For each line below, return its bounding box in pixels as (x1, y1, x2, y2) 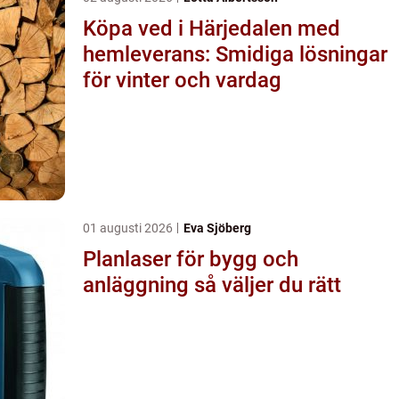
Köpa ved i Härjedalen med (83, 15, 340, 41)
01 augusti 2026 (83, 220, 175, 235)
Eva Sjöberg (183, 220, 251, 235)
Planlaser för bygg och (83, 246, 298, 272)
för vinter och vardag (83, 67, 281, 93)
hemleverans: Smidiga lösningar (83, 41, 387, 67)
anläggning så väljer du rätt (194, 272, 341, 297)
